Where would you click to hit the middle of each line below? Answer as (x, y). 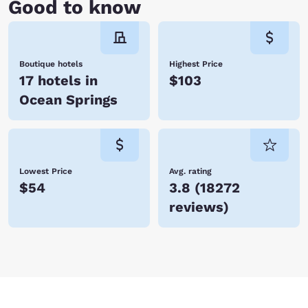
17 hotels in (58, 80)
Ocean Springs (68, 100)
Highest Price (196, 64)
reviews (196, 207)
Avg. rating (190, 171)
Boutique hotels (51, 64)
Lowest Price (46, 171)
